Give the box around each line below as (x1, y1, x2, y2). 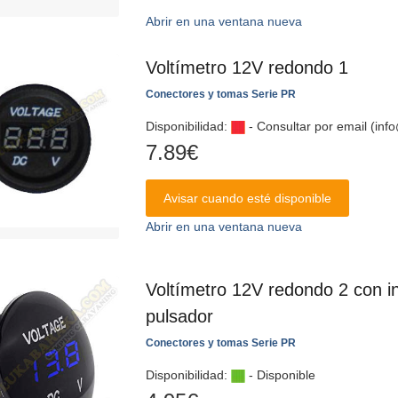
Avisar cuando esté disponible (163, 191, 331, 205)
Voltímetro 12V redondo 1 (146, 58, 348, 77)
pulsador (146, 306, 213, 326)
